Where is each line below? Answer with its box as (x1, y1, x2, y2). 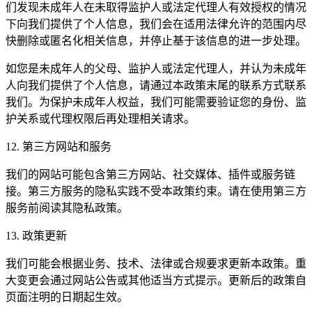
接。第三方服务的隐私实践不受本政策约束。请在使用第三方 (6, 185, 306, 197)
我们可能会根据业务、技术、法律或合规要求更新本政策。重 (6, 257, 306, 270)
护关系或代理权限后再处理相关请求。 (6, 112, 195, 125)
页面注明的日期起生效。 (6, 290, 128, 303)
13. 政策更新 (6, 229, 67, 242)
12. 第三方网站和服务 (6, 140, 111, 153)
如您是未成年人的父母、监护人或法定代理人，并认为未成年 (6, 62, 306, 75)
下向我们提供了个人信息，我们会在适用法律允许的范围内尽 (6, 17, 306, 30)
